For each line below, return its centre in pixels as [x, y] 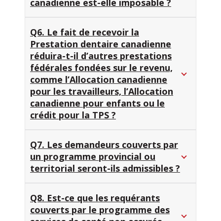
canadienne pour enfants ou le [97, 103]
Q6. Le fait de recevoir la [85, 32]
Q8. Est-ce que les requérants [95, 198]
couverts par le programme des [100, 210]
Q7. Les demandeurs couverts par [104, 145]
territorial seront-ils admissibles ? [105, 168]
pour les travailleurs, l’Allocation [102, 92]
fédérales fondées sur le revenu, [101, 68]
